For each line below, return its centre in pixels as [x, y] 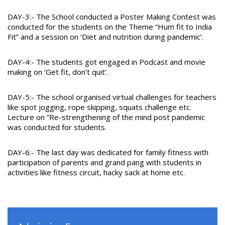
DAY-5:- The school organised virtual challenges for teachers [112, 97]
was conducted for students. [57, 127]
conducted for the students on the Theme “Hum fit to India [110, 27]
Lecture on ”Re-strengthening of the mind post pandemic [106, 117]
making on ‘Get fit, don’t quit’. [58, 72]
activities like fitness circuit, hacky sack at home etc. [96, 173]
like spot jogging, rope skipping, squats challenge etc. [99, 107]
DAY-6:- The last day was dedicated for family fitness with [108, 152]
